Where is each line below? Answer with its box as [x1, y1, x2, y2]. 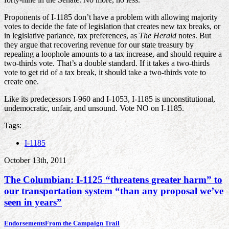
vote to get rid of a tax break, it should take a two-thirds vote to [4, 67, 206, 77]
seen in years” [4, 197, 62, 208]
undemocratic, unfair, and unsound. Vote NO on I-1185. [4, 103, 184, 112]
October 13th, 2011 [4, 155, 66, 165]
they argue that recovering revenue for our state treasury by [4, 40, 194, 49]
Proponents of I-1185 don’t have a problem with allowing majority [4, 12, 218, 21]
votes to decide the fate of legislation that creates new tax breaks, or [4, 21, 220, 31]
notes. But [176, 31, 211, 40]
